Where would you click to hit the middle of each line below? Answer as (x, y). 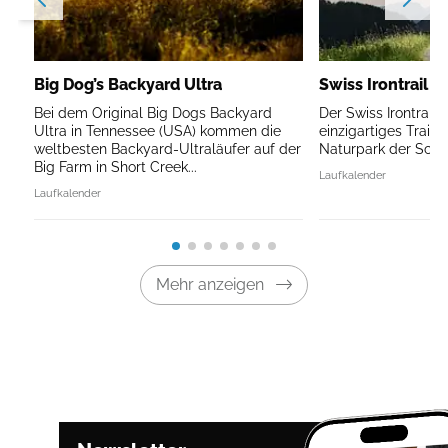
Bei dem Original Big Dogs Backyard (153, 112)
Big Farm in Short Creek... (115, 166)
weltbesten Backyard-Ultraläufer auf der (167, 148)
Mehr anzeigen (210, 284)
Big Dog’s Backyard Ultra (128, 84)
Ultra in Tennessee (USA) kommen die (157, 130)
